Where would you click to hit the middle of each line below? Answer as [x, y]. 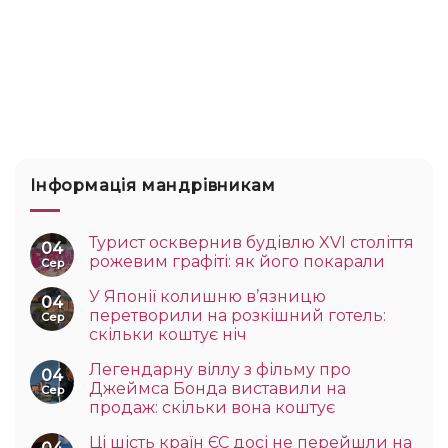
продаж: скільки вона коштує [212, 407]
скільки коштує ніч [168, 334]
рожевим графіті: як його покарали [237, 261]
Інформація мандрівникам [153, 186]
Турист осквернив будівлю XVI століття [251, 242]
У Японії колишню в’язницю [207, 296]
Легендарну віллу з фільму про [220, 369]
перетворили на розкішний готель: [237, 315]
